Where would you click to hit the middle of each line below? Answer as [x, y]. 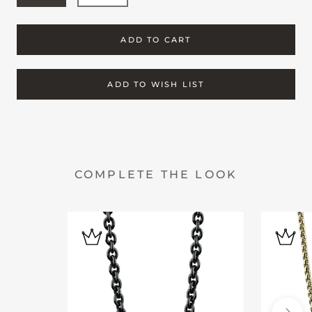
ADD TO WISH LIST [156, 85]
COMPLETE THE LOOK [156, 174]
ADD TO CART [156, 40]
